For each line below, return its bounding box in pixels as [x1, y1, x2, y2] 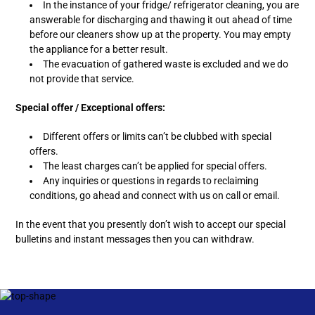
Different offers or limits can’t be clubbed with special [43, 130, 272, 143]
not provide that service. [30, 72, 134, 85]
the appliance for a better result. [30, 43, 168, 56]
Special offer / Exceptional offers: [15, 101, 165, 114]
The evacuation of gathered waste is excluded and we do [43, 58, 289, 70]
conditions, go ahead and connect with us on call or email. [30, 189, 280, 202]
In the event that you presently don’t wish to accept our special [15, 218, 285, 231]
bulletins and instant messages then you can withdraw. [15, 233, 255, 245]
